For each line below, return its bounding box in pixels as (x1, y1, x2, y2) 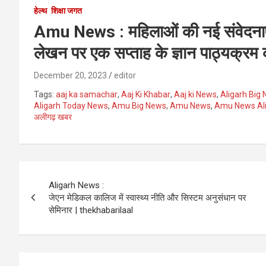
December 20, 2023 (34, 70, 107, 80)
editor (114, 70, 136, 80)
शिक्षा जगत (51, 5, 82, 15)
